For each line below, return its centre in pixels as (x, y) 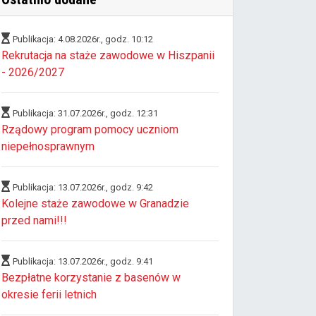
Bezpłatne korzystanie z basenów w (91, 277)
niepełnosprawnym (48, 146)
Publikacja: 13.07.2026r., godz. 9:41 (83, 261)
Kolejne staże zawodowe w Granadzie (95, 203)
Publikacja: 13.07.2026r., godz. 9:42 (83, 187)
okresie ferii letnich (49, 294)
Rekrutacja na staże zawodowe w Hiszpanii (108, 55)
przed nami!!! (34, 220)
